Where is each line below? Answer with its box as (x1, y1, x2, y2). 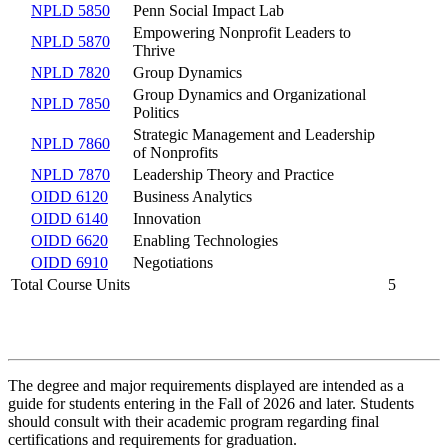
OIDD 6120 (31, 187, 108, 205)
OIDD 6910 (31, 253, 108, 271)
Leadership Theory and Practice (133, 165, 334, 183)
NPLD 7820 (31, 63, 110, 81)
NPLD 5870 (31, 32, 110, 50)
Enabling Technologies (133, 231, 278, 249)
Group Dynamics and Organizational (133, 85, 366, 103)
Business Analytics (133, 187, 252, 205)
